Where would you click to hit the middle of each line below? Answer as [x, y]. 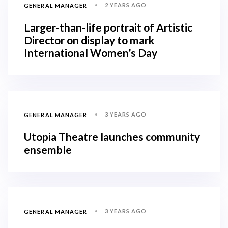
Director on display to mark [89, 40]
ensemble [48, 150]
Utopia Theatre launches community [112, 137]
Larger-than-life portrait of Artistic [108, 27]
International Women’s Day [91, 53]
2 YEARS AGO [126, 5]
